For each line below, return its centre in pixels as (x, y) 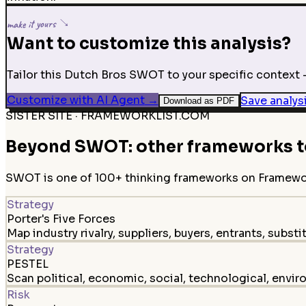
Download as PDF (199, 101)
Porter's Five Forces (61, 219)
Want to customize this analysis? (149, 44)
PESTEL (27, 264)
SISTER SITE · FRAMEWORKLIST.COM (108, 116)
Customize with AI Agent (75, 100)
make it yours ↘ (38, 24)
